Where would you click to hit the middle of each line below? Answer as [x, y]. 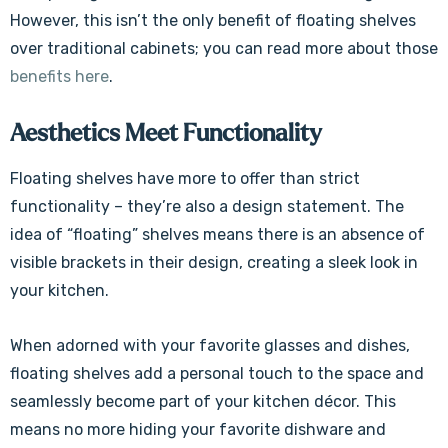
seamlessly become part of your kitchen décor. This [203, 401]
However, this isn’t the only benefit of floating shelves [213, 20]
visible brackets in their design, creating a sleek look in [214, 262]
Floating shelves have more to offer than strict [185, 178]
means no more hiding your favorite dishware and [198, 429]
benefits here [59, 76]
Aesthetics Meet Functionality [166, 133]
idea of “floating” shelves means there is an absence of [217, 234]
